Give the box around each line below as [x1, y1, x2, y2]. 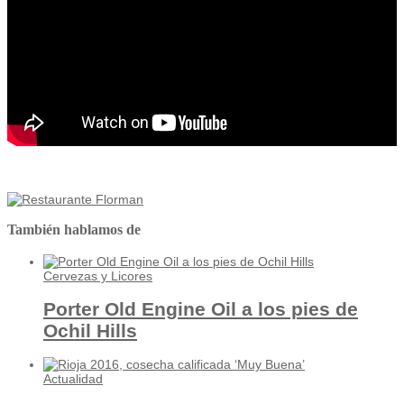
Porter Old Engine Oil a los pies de [43, 298, 358, 320]
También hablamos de [7, 221, 141, 239]
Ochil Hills [43, 320, 137, 342]
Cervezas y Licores [43, 268, 152, 283]
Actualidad [43, 372, 103, 387]
